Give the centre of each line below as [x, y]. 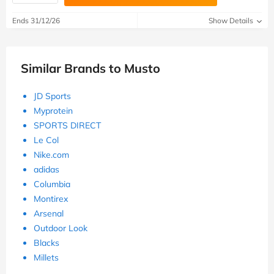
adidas [46, 169]
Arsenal [49, 213]
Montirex [51, 198]
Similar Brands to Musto [91, 68]
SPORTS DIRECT [67, 125]
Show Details [232, 20]
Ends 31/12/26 [36, 20]
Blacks [46, 243]
